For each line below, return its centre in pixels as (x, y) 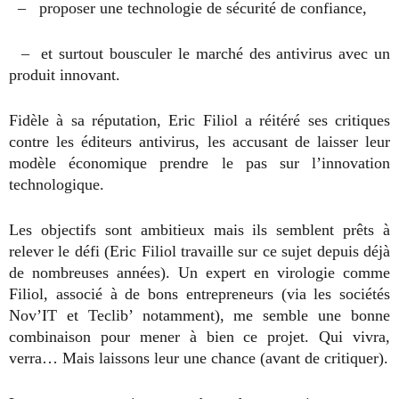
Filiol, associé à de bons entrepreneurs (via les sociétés (199, 294)
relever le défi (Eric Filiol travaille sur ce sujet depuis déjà (199, 251)
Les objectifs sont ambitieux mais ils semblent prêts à (199, 230)
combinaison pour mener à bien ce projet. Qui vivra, (199, 337)
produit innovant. (65, 75)
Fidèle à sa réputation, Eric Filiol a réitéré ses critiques (199, 120)
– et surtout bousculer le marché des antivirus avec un (199, 53)
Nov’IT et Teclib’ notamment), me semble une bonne (199, 315)
